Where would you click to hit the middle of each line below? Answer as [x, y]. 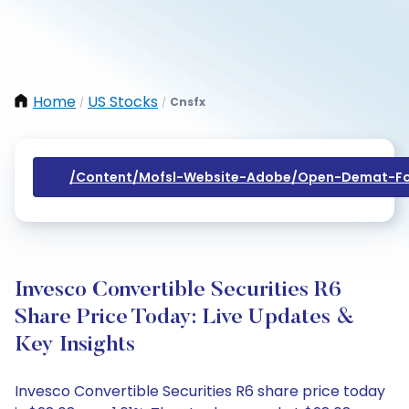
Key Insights [75, 345]
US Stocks [123, 102]
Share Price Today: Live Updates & [184, 318]
